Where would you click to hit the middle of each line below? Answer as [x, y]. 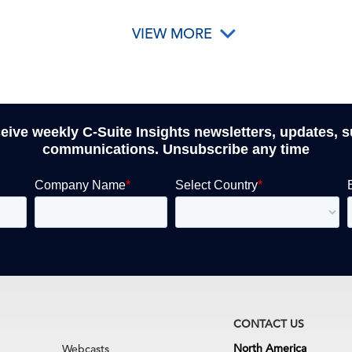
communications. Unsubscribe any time [176, 149]
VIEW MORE [172, 33]
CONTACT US [268, 324]
